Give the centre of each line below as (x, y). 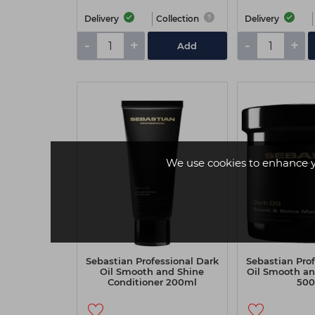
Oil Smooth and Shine (152, 271)
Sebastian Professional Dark (152, 261)
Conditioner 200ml (152, 282)
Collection (178, 19)
